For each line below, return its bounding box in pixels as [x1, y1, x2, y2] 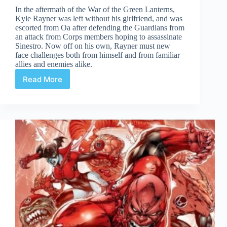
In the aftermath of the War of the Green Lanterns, [15, 5, 175, 14]
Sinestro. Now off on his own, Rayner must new [15, 42, 170, 51]
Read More [23, 74, 62, 84]
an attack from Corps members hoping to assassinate [15, 32, 182, 42]
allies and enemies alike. [15, 60, 92, 69]
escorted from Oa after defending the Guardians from [15, 23, 184, 32]
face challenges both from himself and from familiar [15, 51, 180, 60]
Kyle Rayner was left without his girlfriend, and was [15, 14, 182, 23]
